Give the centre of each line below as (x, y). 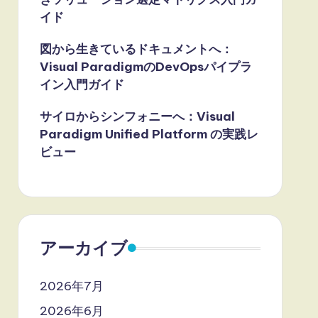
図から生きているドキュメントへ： (136, 49)
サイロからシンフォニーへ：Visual (137, 116)
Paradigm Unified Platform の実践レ (149, 134)
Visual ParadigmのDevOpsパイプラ (146, 67)
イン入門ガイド (82, 84)
